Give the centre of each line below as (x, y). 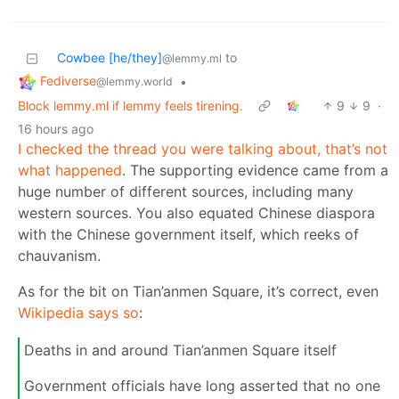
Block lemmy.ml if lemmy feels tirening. (130, 106)
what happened (70, 171)
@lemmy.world (134, 82)
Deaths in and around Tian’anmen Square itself (180, 350)
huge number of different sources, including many (186, 192)
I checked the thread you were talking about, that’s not (203, 149)
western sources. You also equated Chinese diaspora (196, 213)
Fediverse (68, 81)
